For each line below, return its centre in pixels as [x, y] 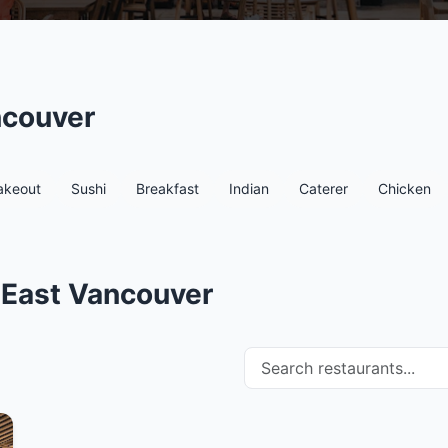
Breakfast [167, 188]
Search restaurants [314, 358]
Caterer [323, 188]
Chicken [404, 188]
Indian [249, 188]
